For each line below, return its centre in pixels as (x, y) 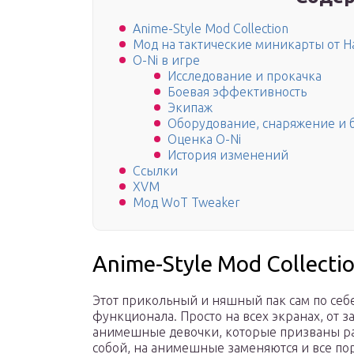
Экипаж (190, 108)
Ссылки (155, 171)
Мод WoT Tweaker (186, 203)
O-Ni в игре (166, 60)
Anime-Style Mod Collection (211, 29)
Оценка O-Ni (204, 139)
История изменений (228, 155)
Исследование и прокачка (245, 76)
